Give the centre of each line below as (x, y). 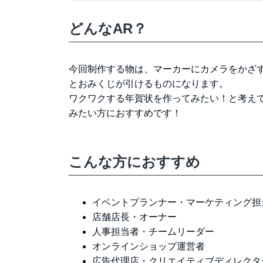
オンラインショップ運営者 (149, 247)
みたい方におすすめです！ (125, 113)
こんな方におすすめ (134, 162)
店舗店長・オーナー (134, 217)
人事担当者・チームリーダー (153, 232)
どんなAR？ (108, 29)
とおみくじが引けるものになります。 (149, 84)
